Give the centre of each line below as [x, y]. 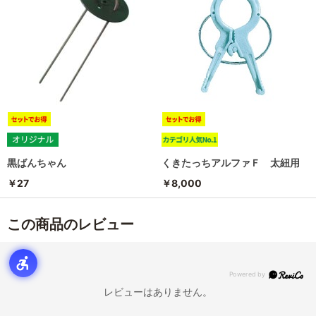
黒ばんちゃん [37, 162]
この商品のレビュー [71, 224]
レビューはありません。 [158, 291]
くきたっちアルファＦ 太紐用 [231, 162]
